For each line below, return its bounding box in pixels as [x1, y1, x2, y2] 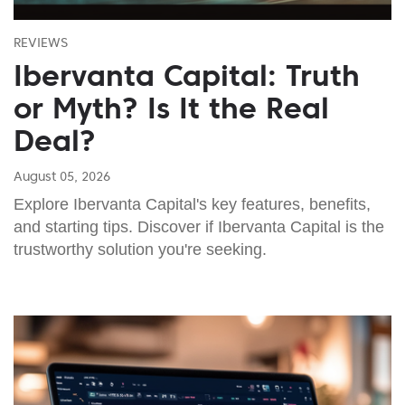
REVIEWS [14, 33, 68, 51]
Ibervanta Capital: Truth [14, 57, 360, 94]
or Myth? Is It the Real [14, 89, 329, 127]
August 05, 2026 [14, 167, 110, 184]
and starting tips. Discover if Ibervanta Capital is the [14, 217, 384, 236]
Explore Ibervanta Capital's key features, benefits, [14, 194, 371, 213]
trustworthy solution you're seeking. [14, 240, 267, 259]
